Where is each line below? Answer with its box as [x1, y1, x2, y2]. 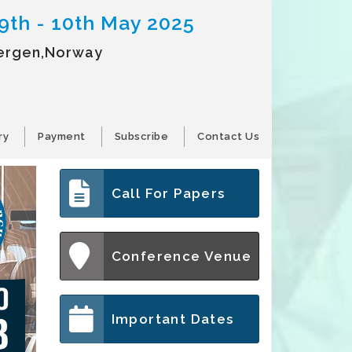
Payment [38, 130, 86, 142]
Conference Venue [111, 248, 252, 264]
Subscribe [114, 130, 168, 142]
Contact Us [197, 130, 259, 142]
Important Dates [111, 311, 234, 327]
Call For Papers [111, 185, 225, 201]
